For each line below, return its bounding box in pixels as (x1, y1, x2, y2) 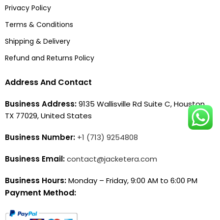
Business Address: (5, 99, 77, 110)
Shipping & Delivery (5, 36, 70, 47)
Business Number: (5, 132, 77, 143)
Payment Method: (5, 187, 76, 199)
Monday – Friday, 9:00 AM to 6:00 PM (68, 175, 197, 186)
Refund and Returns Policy (5, 53, 94, 63)
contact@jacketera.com (67, 154, 157, 165)
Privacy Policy (5, 3, 51, 13)
